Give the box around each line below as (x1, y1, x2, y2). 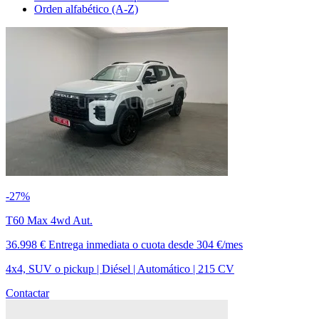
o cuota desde (130, 238, 197, 251)
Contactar (6, 286, 49, 299)
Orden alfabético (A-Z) (34, 2, 138, 15)
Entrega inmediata (48, 238, 130, 251)
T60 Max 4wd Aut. (6, 214, 93, 226)
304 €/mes (197, 238, 243, 251)
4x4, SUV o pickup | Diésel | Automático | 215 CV (6, 262, 234, 275)
